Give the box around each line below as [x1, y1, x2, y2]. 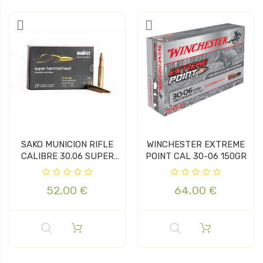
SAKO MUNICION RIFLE [21, 139, 113, 150]
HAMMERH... [42, 162, 92, 173]
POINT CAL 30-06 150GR [145, 150, 247, 161]
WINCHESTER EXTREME [147, 139, 245, 150]
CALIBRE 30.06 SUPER [21, 150, 114, 161]
